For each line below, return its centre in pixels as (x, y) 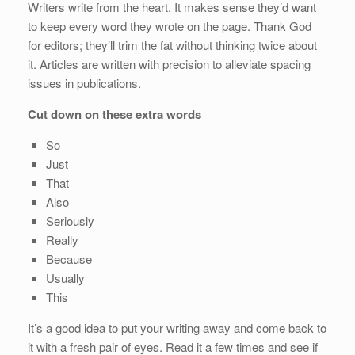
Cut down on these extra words (115, 114)
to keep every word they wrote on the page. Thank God (170, 25)
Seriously (70, 220)
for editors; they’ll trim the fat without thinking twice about (172, 44)
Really (62, 239)
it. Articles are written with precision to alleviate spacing (169, 63)
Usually (65, 277)
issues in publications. (84, 82)
